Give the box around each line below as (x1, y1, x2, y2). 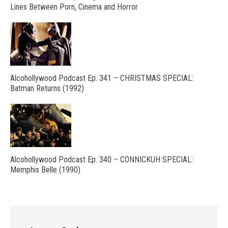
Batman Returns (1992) (10, 83, 84, 93)
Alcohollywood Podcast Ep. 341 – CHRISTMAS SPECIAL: (10, 73, 193, 83)
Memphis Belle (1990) (10, 164, 80, 175)
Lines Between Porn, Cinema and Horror (10, 2, 138, 12)
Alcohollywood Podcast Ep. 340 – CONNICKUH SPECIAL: (10, 154, 193, 164)
